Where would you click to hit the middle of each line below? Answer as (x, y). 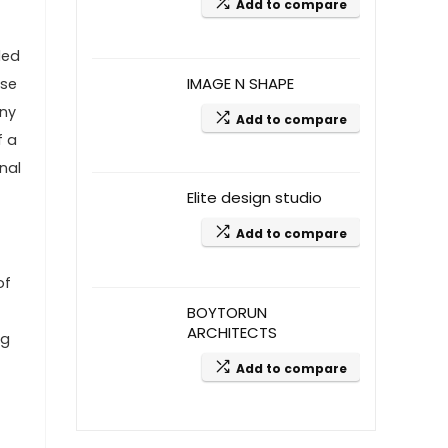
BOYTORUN (227, 312)
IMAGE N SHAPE (240, 83)
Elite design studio (254, 197)
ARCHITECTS (232, 332)
